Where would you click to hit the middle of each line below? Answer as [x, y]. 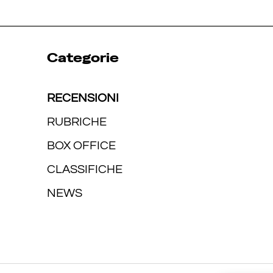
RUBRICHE [76, 122]
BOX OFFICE [81, 145]
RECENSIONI [83, 98]
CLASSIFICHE [84, 169]
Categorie [83, 58]
